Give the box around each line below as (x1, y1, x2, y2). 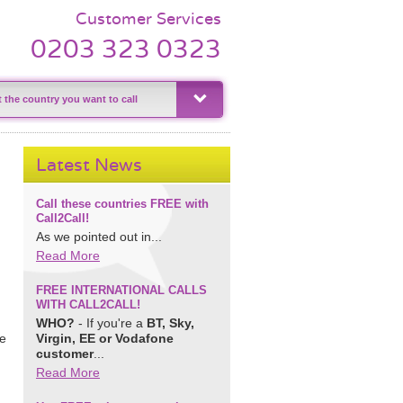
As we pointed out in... (36, 229, 162, 244)
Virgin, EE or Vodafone (36, 331, 174, 345)
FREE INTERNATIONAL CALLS (36, 283, 207, 297)
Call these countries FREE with (36, 197, 209, 210)
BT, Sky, (147, 316, 194, 330)
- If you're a (75, 316, 147, 330)
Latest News (36, 155, 142, 175)
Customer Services (76, 9, 221, 29)
